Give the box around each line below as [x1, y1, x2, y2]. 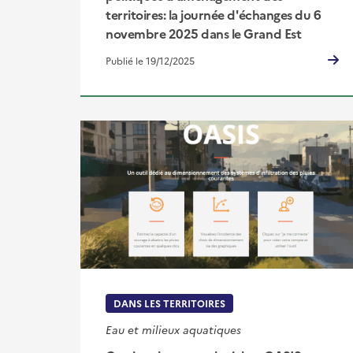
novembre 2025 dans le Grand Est [106, 24, 302, 43]
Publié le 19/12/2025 [106, 54, 195, 68]
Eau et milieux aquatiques [106, 321, 241, 337]
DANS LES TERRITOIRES [113, 295, 225, 310]
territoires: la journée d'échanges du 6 [106, 6, 321, 24]
